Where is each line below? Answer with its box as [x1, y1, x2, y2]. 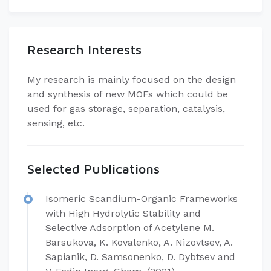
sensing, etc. [27, 117, 88, 129]
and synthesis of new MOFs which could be [27, 88, 228, 100]
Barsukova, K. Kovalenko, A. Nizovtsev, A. [45, 237, 233, 248]
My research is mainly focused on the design [27, 74, 236, 85]
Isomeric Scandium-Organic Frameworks [45, 193, 238, 204]
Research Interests [27, 42, 142, 57]
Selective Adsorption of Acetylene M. [45, 222, 214, 233]
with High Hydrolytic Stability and [45, 207, 201, 219]
